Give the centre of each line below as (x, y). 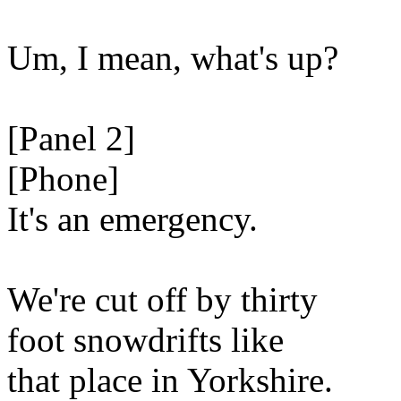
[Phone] (63, 179)
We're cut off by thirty (162, 299)
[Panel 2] (71, 138)
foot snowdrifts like (145, 340)
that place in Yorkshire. (170, 380)
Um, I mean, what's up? (173, 58)
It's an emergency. (132, 219)
